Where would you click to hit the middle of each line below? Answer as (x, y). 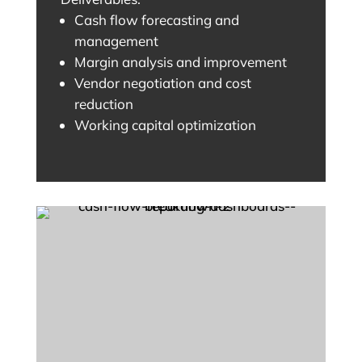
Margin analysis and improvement (180, 62)
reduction (103, 104)
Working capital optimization (165, 125)
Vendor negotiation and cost (162, 83)
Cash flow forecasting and (156, 20)
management (116, 41)
